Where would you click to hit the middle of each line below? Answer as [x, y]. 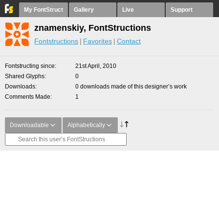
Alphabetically [86, 125]
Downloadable [29, 125]
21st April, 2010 [96, 66]
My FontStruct [44, 10]
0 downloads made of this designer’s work [131, 87]
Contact [129, 41]
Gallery [84, 10]
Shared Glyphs [25, 76]
